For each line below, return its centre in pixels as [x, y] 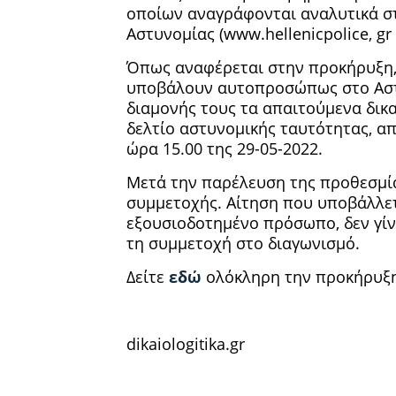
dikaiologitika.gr [186, 343]
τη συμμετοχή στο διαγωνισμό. [243, 243]
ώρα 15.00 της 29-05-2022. [225, 148]
